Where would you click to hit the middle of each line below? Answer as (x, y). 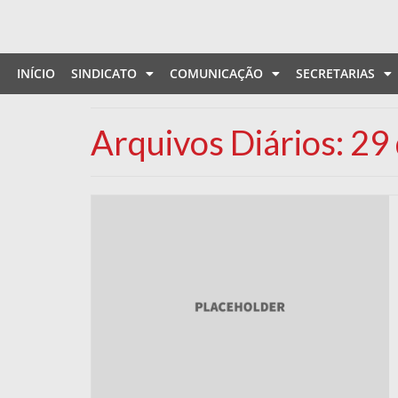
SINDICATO (104, 73)
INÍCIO (36, 73)
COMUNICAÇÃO (216, 73)
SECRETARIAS (335, 73)
